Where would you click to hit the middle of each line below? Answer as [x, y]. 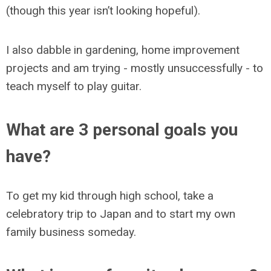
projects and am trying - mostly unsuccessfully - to [135, 68]
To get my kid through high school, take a [110, 196]
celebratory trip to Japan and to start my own [121, 214]
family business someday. [71, 232]
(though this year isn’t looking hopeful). [103, 11]
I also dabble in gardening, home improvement [123, 50]
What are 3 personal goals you [122, 130]
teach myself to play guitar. [74, 86]
